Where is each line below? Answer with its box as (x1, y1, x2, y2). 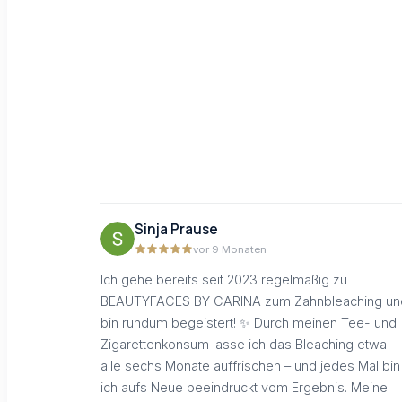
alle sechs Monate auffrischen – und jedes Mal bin (100, 357, 400, 373)
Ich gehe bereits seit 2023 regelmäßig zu (100, 271, 347, 287)
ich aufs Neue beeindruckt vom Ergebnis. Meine (100, 379, 388, 395)
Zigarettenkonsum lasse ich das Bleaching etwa (100, 336, 387, 352)
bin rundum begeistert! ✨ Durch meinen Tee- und (100, 314, 397, 330)
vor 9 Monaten (193, 243, 267, 257)
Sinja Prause (135, 220, 218, 240)
